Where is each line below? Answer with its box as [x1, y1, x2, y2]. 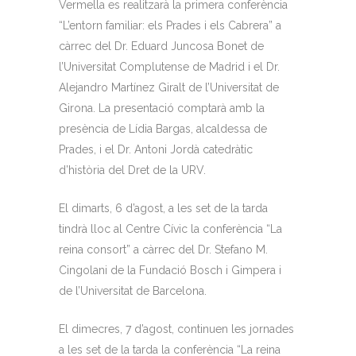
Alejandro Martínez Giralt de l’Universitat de [59, 81, 279, 94]
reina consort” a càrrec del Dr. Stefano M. [59, 243, 268, 256]
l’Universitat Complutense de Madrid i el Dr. [59, 60, 280, 73]
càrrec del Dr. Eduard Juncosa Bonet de [59, 40, 264, 52]
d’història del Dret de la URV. [59, 164, 206, 176]
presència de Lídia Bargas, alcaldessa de [59, 122, 267, 135]
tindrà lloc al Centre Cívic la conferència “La [59, 222, 282, 235]
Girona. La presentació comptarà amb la [59, 102, 265, 114]
